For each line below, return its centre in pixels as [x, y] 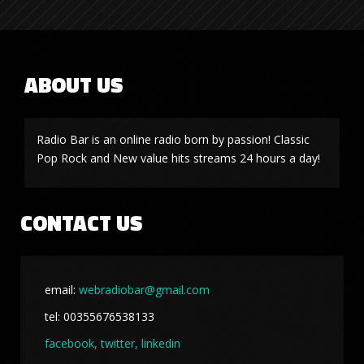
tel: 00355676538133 [100, 316]
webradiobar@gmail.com [144, 289]
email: [62, 289]
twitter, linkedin [141, 343]
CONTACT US [81, 223]
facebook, [71, 343]
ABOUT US [73, 84]
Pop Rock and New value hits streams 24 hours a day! [178, 158]
